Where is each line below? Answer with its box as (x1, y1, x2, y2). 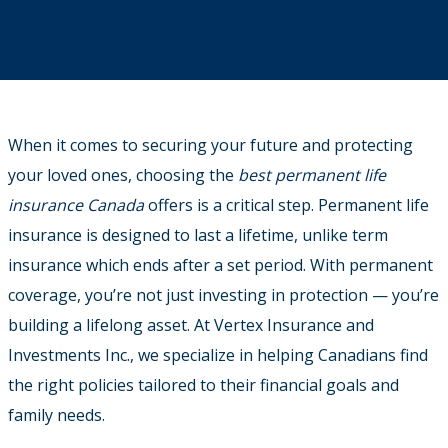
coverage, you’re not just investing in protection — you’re (8, 284, 439, 307)
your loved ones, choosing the (8, 164, 238, 187)
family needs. (8, 404, 105, 427)
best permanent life (238, 164, 386, 187)
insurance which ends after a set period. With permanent (8, 254, 433, 277)
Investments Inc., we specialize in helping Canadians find (8, 344, 428, 367)
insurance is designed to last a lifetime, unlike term (8, 224, 388, 247)
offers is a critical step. (144, 194, 318, 217)
